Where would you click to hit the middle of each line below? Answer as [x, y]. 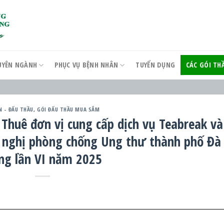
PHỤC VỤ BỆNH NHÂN [86, 65]
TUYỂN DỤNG [155, 65]
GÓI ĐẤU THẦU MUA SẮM [68, 109]
